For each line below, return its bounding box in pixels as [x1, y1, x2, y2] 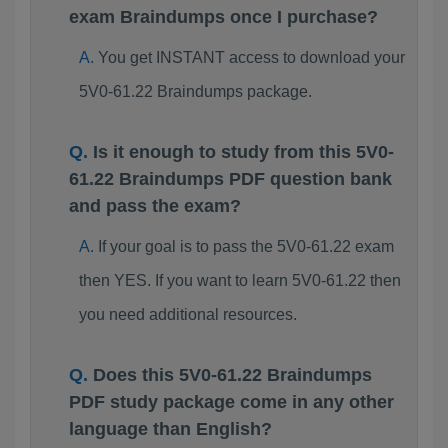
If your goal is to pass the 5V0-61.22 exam [97, 238, 394, 255]
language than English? [69, 419, 272, 439]
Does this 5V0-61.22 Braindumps [93, 365, 372, 385]
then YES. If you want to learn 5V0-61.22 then [78, 272, 401, 289]
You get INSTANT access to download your [97, 49, 405, 66]
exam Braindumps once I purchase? [69, 7, 378, 27]
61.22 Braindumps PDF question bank [69, 169, 392, 189]
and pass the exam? [69, 196, 241, 216]
